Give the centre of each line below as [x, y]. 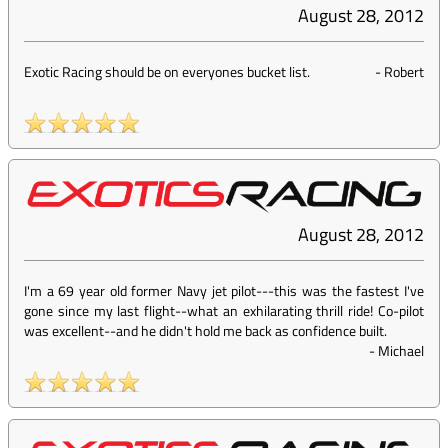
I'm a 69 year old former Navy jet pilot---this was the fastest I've [224, 291]
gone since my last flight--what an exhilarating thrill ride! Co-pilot [224, 311]
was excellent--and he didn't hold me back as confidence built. [205, 331]
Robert [404, 72]
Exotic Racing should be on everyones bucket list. [167, 72]
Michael [401, 351]
